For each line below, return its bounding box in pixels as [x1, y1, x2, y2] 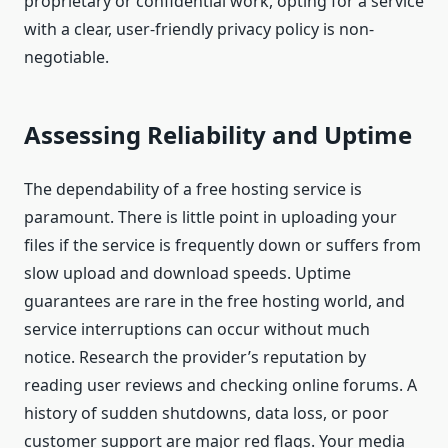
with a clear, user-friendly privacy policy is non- [24, 18, 374, 41]
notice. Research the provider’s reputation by [24, 346, 366, 369]
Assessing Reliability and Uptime [24, 118, 412, 152]
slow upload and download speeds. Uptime [24, 262, 351, 285]
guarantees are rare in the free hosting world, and [24, 290, 405, 313]
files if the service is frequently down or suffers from [24, 234, 421, 257]
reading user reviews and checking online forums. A [24, 374, 417, 397]
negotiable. [24, 46, 109, 69]
